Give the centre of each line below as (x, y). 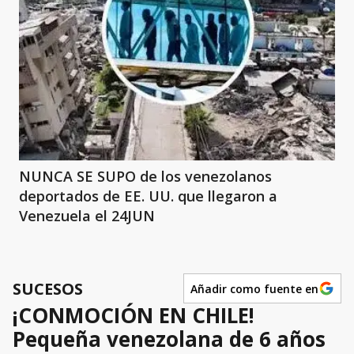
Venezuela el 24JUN (87, 216)
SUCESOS (48, 288)
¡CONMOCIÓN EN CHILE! (134, 316)
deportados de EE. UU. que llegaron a (148, 196)
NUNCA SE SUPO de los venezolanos (145, 177)
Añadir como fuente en (254, 288)
